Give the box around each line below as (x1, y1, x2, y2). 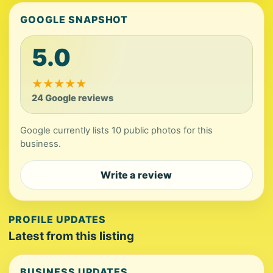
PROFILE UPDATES (9, 213, 107, 225)
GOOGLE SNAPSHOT (20, 13, 129, 26)
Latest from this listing (9, 229, 134, 243)
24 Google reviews (32, 93, 113, 104)
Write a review (101, 169, 172, 181)
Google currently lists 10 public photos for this (20, 125, 213, 136)
